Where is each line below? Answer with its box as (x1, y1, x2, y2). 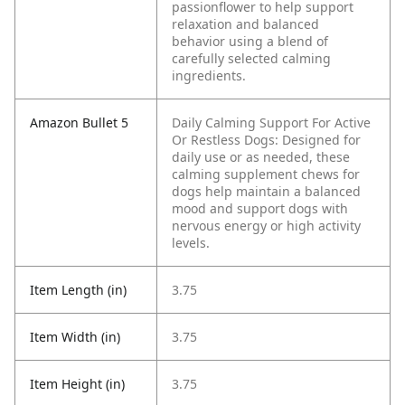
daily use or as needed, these (172, 148, 350, 166)
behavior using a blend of (172, 33, 328, 51)
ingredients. (172, 67, 246, 85)
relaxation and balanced (172, 15, 319, 33)
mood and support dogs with (172, 200, 348, 218)
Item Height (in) (30, 375, 125, 393)
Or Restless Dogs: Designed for (172, 131, 361, 149)
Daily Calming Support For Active (172, 114, 371, 132)
